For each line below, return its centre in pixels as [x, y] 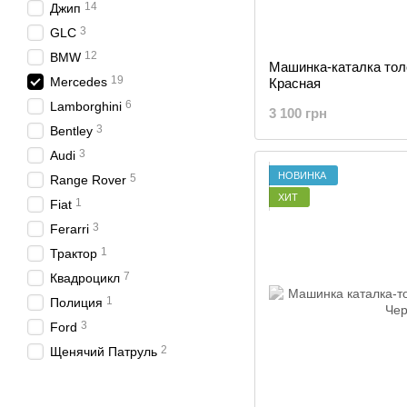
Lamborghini [86, 106]
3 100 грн [298, 113]
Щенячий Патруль [104, 352]
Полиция [76, 303]
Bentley [71, 131]
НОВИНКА [302, 175]
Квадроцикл [85, 278]
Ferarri [69, 229]
